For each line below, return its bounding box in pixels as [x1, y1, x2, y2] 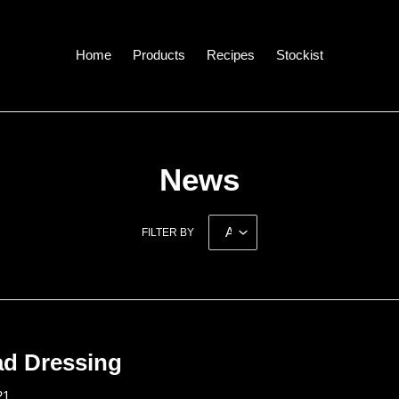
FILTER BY [142, 225, 194, 239]
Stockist [275, 47, 323, 62]
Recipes [206, 47, 255, 62]
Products [132, 47, 185, 62]
